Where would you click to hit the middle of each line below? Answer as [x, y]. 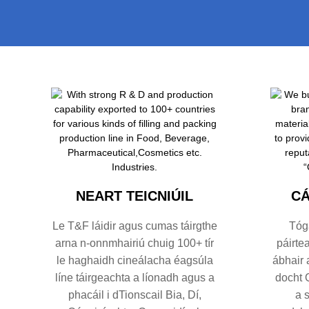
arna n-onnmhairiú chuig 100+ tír [134, 243]
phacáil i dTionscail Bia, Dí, [134, 295]
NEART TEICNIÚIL [134, 196]
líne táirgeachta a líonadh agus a [134, 277]
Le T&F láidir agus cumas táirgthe [134, 226]
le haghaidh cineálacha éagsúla [134, 260]
